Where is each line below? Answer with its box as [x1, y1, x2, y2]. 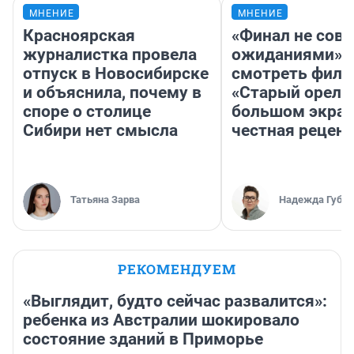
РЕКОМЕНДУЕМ [118, 259, 236, 278]
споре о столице [23, 101, 151, 121]
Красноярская [23, 25, 135, 45]
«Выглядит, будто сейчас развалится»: [23, 291, 327, 311]
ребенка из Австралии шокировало [23, 310, 299, 330]
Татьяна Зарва [70, 193, 140, 205]
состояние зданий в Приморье [23, 329, 263, 348]
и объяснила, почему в [23, 82, 201, 102]
